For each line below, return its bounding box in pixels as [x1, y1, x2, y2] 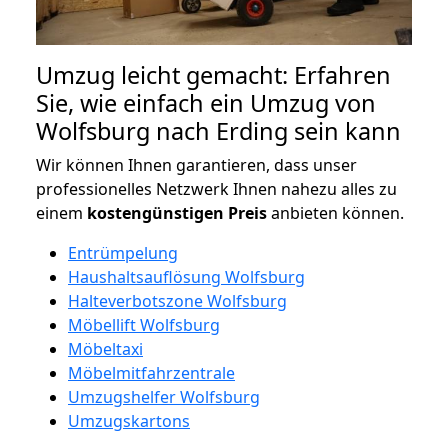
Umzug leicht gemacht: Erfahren [36, 58, 391, 91]
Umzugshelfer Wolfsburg [68, 385, 260, 408]
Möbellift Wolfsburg [68, 313, 220, 336]
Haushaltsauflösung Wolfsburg [68, 265, 305, 288]
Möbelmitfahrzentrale [68, 361, 235, 384]
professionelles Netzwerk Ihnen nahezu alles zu [36, 177, 397, 200]
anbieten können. [267, 201, 404, 224]
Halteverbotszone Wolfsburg [68, 289, 287, 312]
